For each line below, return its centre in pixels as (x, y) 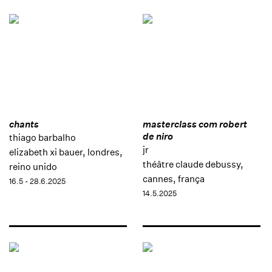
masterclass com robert (195, 124)
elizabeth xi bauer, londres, (66, 152)
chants (24, 124)
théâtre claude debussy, (193, 165)
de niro (158, 137)
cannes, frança (173, 179)
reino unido (33, 167)
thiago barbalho (42, 138)
